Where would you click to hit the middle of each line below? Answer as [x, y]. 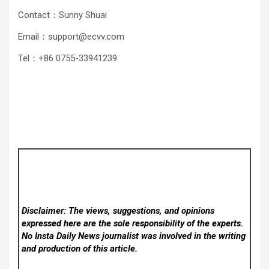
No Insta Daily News [62, 236]
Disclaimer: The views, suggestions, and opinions [118, 211]
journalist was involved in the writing [174, 236]
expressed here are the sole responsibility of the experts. [133, 224]
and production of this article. [80, 249]
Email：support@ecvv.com [71, 36]
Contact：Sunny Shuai [62, 15]
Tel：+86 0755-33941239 [68, 58]
